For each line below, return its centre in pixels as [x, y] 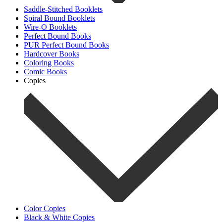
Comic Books [45, 72]
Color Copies [45, 208]
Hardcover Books [52, 54]
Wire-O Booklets [50, 27]
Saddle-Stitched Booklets [63, 9]
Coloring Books [49, 63]
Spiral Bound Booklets [59, 18]
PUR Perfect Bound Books [66, 45]
